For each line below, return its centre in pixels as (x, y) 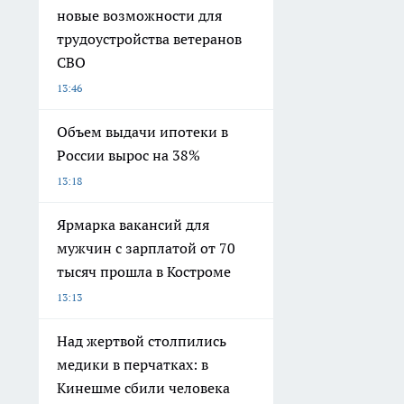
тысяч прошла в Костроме (144, 272)
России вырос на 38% (129, 156)
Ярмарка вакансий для (133, 225)
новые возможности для (139, 16)
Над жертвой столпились (142, 341)
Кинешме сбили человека (143, 388)
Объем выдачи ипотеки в (142, 132)
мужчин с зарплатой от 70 (146, 248)
